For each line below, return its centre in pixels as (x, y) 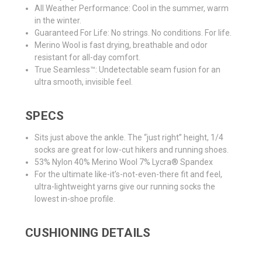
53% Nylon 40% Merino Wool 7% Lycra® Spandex (124, 162)
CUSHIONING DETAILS (88, 233)
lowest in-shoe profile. (75, 199)
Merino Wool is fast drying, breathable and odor (121, 45)
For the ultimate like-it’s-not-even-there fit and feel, (129, 175)
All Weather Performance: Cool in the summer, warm (132, 8)
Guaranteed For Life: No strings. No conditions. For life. (133, 33)
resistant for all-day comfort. (88, 58)
